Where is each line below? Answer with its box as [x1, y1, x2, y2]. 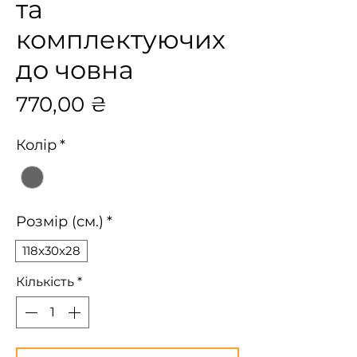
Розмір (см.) [16, 213, 104, 231]
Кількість [16, 274, 74, 290]
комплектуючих [16, 24, 226, 55]
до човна [16, 54, 134, 85]
